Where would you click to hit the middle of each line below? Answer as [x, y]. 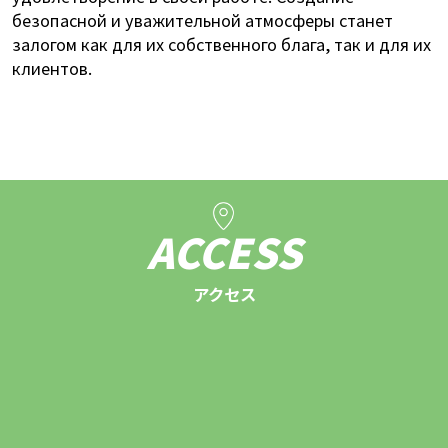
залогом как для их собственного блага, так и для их [221, 43]
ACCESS [224, 252]
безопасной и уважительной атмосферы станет [202, 19]
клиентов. [51, 67]
